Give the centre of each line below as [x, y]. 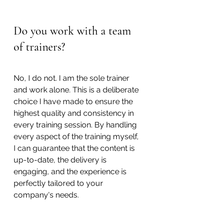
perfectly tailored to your [59, 183]
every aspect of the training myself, [77, 136]
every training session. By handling [76, 125]
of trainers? [39, 47]
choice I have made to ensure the [74, 101]
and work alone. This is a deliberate [77, 90]
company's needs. [46, 195]
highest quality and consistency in [75, 113]
